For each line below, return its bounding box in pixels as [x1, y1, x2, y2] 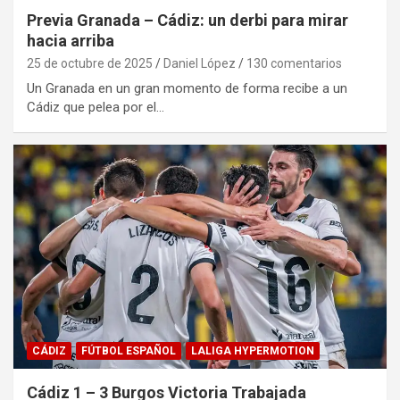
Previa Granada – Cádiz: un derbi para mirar [27, 10, 348, 29]
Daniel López [163, 55, 236, 71]
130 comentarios [246, 55, 342, 71]
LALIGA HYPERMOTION [191, 344, 314, 357]
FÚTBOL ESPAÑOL [81, 344, 176, 357]
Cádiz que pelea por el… [27, 98, 164, 115]
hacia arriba [27, 30, 114, 50]
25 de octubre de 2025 [27, 55, 153, 71]
